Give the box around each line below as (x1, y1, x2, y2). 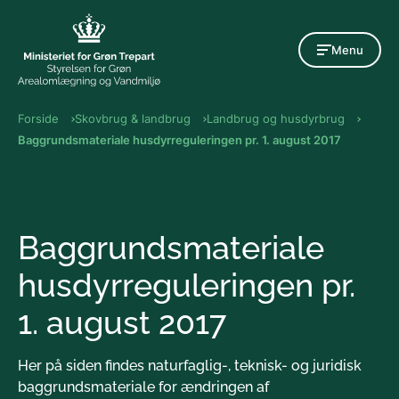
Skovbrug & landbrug (74, 110, 191, 126)
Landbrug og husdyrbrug (206, 110, 345, 126)
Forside (18, 110, 59, 126)
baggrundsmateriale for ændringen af (18, 378, 269, 395)
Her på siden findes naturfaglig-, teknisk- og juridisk (18, 356, 362, 374)
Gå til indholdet (148, 4, 251, 22)
